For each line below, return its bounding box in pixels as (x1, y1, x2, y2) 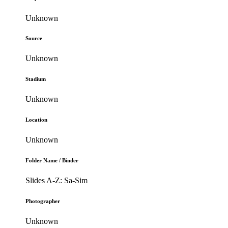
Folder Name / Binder (25, 157, 79, 164)
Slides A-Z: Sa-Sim (25, 176, 88, 185)
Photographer (25, 198, 61, 205)
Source (25, 35, 43, 42)
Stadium (25, 76, 46, 82)
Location (25, 117, 48, 123)
